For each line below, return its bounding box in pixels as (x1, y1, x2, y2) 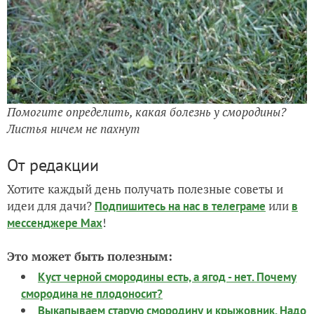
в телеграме (203, 198, 266, 214)
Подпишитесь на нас (95, 198, 203, 214)
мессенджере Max (7, 214, 102, 231)
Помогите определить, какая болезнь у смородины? (7, 103, 286, 120)
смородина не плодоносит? (21, 285, 163, 301)
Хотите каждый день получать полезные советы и (7, 180, 283, 197)
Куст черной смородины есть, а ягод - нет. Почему (38, 268, 296, 285)
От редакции (7, 153, 99, 176)
